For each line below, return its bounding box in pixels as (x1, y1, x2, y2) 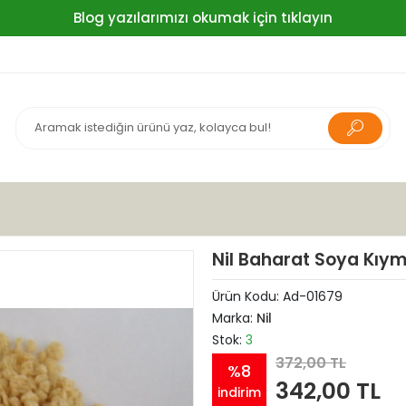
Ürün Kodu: (211, 287, 283, 305)
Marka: (211, 309, 256, 327)
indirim (217, 382, 261, 401)
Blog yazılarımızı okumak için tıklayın (72, 8, 333, 27)
